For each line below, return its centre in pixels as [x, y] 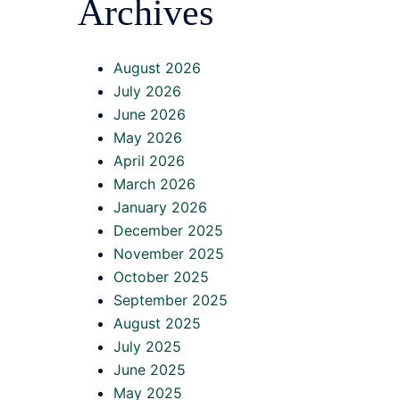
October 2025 [161, 276]
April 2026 [149, 160]
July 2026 [147, 91]
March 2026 [154, 183]
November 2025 [169, 253]
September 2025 [171, 300]
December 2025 [168, 230]
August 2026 [157, 67]
